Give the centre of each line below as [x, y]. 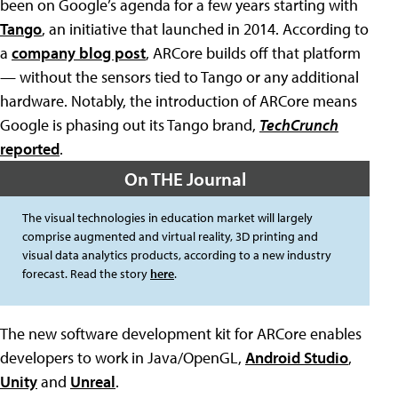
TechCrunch [299, 124]
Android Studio [297, 357]
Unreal [93, 381]
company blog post [79, 52]
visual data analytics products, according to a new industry [177, 255]
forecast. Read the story [86, 273]
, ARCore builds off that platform [253, 52]
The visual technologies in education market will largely [167, 217]
